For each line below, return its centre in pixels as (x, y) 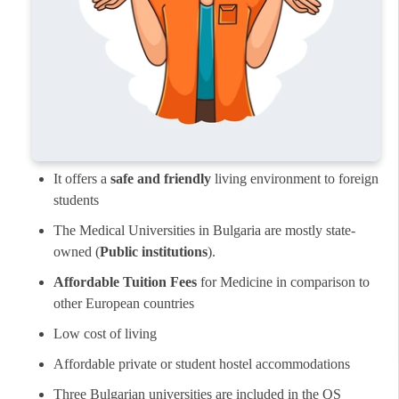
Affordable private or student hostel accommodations (202, 363)
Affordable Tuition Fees (125, 281)
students (76, 199)
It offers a (82, 178)
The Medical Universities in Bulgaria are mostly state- (204, 230)
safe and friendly (161, 178)
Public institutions (154, 251)
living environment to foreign (295, 178)
